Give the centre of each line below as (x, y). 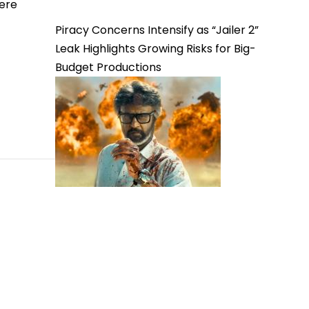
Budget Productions (108, 67)
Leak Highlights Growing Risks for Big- (156, 49)
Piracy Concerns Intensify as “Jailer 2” (157, 30)
